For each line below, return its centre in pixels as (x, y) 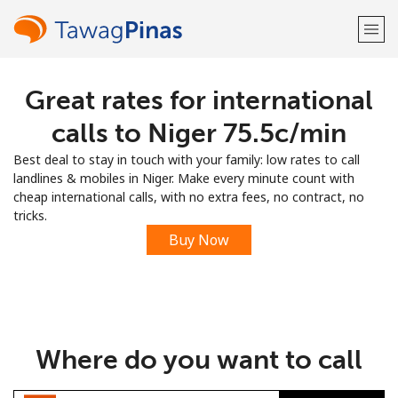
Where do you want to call (199, 360)
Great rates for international (199, 100)
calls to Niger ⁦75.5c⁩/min (199, 133)
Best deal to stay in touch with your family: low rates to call (187, 159)
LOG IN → (275, 149)
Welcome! (199, 98)
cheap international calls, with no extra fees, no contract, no (189, 197)
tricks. (30, 215)
